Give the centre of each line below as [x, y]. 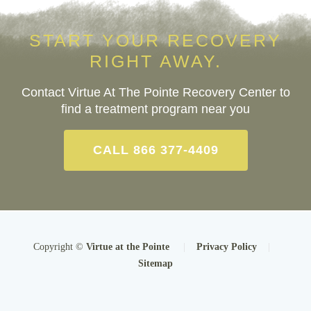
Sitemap [155, 263]
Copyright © [59, 246]
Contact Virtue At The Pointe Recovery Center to [155, 92]
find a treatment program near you [155, 109]
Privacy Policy [226, 246]
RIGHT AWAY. [155, 61]
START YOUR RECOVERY [155, 40]
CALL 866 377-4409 [155, 150]
